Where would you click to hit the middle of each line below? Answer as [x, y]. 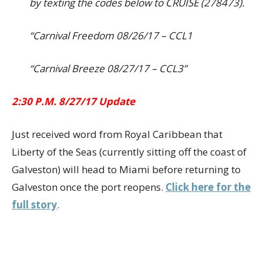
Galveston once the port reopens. [89, 187]
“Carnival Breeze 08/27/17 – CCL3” [108, 68]
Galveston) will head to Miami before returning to [126, 169]
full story [34, 205]
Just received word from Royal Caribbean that [117, 134]
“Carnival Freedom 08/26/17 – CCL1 [111, 36]
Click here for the [208, 187]
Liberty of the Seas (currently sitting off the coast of [129, 152]
